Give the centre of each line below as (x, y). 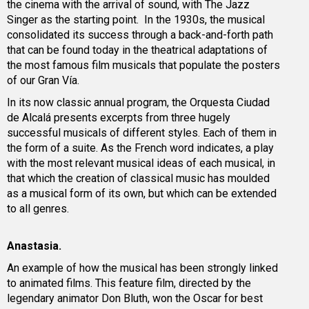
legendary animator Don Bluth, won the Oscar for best (135, 299)
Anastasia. (34, 246)
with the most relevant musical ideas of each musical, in (141, 163)
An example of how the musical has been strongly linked (142, 268)
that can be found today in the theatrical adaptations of (137, 50)
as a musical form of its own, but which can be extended (142, 194)
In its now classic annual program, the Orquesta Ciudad (138, 103)
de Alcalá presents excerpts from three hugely (119, 118)
